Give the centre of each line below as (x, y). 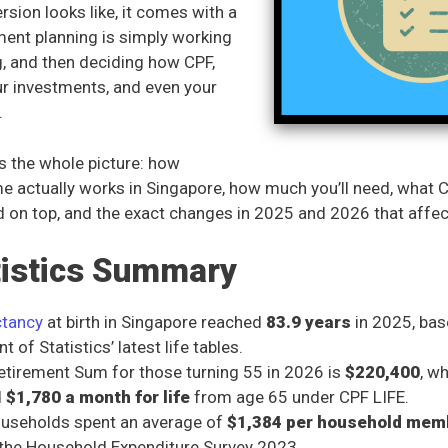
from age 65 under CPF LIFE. (299, 397)
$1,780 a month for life (98, 397)
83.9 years (308, 322)
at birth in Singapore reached (154, 322)
